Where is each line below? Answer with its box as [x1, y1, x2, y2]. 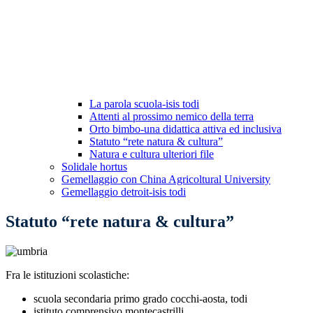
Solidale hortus [61, 161, 127, 173]
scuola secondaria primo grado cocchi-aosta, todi [34, 293, 247, 305]
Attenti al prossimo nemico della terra [89, 110, 254, 123]
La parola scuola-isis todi [89, 98, 199, 110]
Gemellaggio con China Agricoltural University [61, 173, 270, 186]
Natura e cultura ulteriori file [89, 148, 214, 161]
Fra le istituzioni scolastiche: [6, 269, 129, 282]
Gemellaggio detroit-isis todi [61, 186, 186, 198]
